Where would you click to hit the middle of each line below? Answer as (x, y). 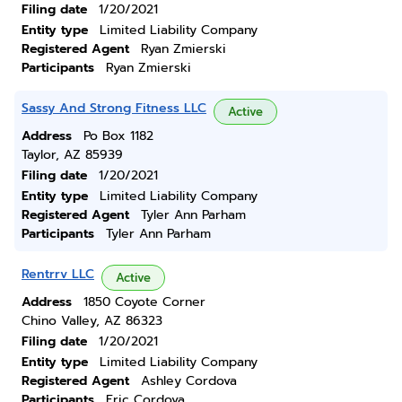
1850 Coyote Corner (144, 302)
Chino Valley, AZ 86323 (92, 321)
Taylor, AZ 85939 (72, 155)
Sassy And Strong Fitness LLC (114, 108)
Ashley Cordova (189, 381)
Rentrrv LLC (58, 274)
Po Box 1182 (118, 136)
